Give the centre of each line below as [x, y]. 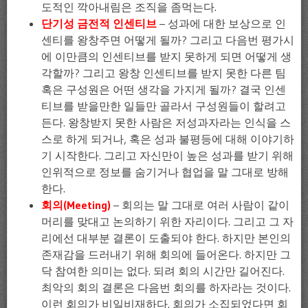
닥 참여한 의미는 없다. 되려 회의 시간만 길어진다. [163, 271]
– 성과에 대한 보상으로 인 [221, 23]
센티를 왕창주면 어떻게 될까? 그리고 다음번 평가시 [168, 40]
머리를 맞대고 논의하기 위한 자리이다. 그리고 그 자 [167, 221]
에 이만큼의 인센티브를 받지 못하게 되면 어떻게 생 [166, 56]
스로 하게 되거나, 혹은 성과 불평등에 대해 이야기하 [168, 139]
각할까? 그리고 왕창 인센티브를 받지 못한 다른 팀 [164, 73]
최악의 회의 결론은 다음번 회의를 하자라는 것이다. [166, 287]
